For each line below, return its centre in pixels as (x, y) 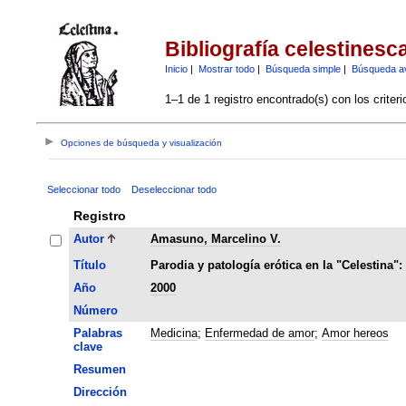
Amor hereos (355, 333)
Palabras (97, 333)
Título (89, 265)
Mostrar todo (226, 68)
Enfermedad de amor (259, 333)
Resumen (99, 369)
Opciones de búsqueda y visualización (142, 143)
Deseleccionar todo (174, 189)
